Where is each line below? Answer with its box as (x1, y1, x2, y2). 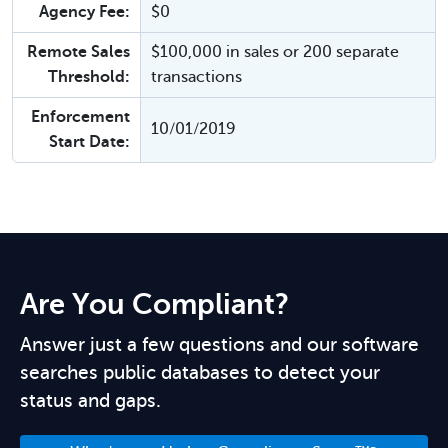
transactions (151, 68, 242, 86)
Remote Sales (27, 43, 130, 61)
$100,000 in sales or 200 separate (151, 43, 399, 61)
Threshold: (48, 68, 130, 86)
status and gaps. (20, 390, 161, 411)
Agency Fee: (39, 3, 130, 21)
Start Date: (49, 133, 130, 151)
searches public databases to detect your (20, 362, 380, 383)
